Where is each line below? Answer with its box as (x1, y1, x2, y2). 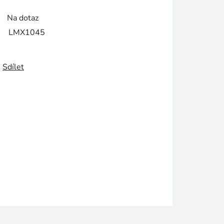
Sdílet (2, 61, 24, 73)
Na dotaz (7, 12, 38, 24)
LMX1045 (8, 27, 45, 38)
